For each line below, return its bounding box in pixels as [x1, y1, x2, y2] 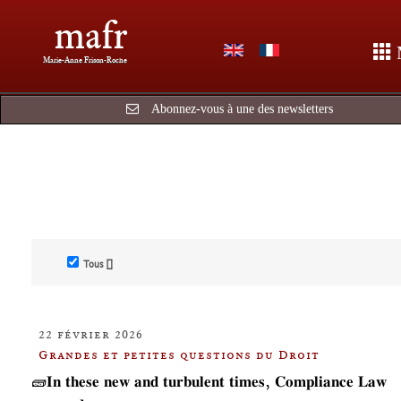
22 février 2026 [38, 327, 143, 341]
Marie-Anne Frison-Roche [43, 55, 127, 64]
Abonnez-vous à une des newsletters [151, 102, 333, 115]
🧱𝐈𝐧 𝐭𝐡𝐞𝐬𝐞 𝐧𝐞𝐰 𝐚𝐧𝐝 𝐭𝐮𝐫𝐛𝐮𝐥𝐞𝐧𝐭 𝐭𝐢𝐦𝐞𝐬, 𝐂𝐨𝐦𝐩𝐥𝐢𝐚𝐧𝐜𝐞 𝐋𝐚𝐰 [31, 372, 387, 390]
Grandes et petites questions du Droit [38, 347, 320, 362]
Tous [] [83, 258, 113, 270]
